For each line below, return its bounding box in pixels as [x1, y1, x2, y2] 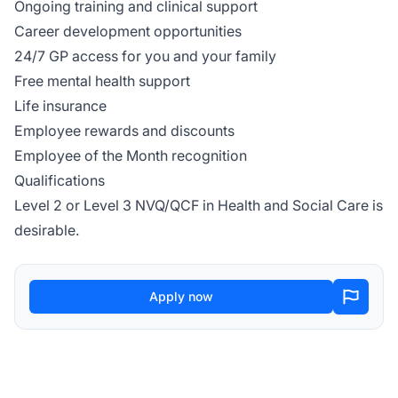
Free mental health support [14, 72, 190, 90]
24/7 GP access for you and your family [14, 47, 276, 65]
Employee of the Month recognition [14, 147, 247, 164]
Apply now [149, 289, 213, 304]
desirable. [14, 221, 79, 239]
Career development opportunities [14, 22, 242, 40]
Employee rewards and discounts [14, 122, 235, 139]
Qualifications [14, 171, 105, 189]
